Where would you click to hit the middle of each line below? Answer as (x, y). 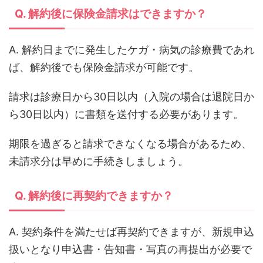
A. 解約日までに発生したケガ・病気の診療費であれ (131, 50)
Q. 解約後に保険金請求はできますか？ (111, 14)
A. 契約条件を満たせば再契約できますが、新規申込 (131, 232)
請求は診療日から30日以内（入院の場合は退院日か (131, 97)
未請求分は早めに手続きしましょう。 (99, 161)
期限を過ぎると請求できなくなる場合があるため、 (130, 144)
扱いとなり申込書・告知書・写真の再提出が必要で (130, 249)
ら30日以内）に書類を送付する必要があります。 (126, 114)
